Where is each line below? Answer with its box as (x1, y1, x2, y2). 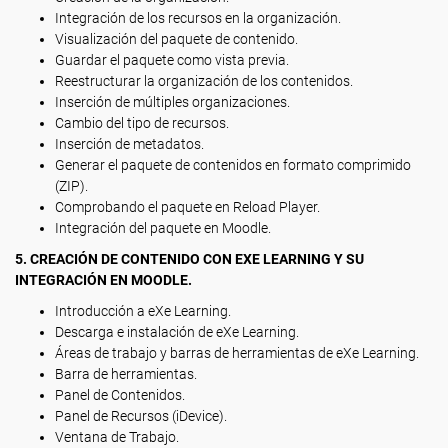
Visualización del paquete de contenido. (55, 31, 298, 47)
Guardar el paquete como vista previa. (55, 52, 289, 68)
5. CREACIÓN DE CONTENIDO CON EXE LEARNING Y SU (15, 251, 364, 267)
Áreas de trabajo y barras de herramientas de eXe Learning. (55, 345, 419, 361)
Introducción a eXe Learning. (55, 303, 231, 319)
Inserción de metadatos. (55, 136, 204, 152)
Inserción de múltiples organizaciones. (55, 94, 290, 110)
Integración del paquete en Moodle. (55, 220, 271, 236)
